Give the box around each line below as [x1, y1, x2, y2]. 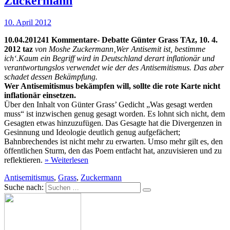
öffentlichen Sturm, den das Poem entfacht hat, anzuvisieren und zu [4, 146, 222, 155]
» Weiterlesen [45, 155, 88, 164]
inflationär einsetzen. [4, 90, 76, 100]
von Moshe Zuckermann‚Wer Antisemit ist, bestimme [35, 44, 205, 53]
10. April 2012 [4, 17, 51, 27]
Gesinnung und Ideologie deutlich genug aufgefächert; [4, 127, 180, 137]
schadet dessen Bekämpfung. [4, 72, 98, 81]
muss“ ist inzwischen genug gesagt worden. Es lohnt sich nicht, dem [4, 109, 225, 118]
